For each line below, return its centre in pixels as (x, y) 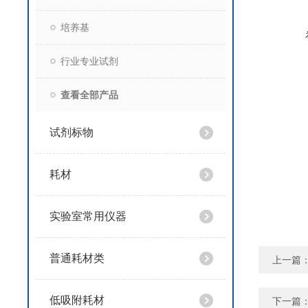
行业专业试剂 (89, 61)
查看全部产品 (89, 95)
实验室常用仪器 (88, 216)
